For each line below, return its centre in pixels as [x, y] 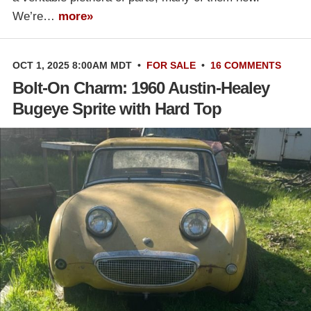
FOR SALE [171, 65]
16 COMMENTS [246, 65]
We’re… [35, 16]
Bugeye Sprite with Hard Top [117, 108]
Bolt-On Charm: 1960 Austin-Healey [141, 87]
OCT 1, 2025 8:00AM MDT [72, 65]
